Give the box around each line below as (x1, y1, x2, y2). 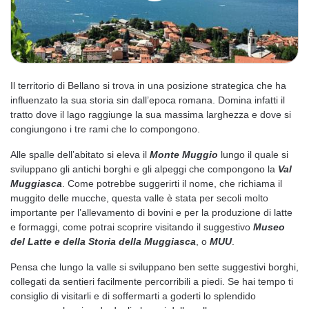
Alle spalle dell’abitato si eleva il (10, 149, 150, 160)
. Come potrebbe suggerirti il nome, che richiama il (62, 178, 282, 189)
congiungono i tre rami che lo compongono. (10, 123, 200, 134)
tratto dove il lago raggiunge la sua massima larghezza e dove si (10, 109, 291, 120)
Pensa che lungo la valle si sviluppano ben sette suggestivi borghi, (10, 261, 299, 272)
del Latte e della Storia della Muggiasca (10, 236, 196, 247)
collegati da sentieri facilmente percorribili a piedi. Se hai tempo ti (10, 276, 293, 287)
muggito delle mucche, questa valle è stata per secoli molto (10, 192, 268, 203)
